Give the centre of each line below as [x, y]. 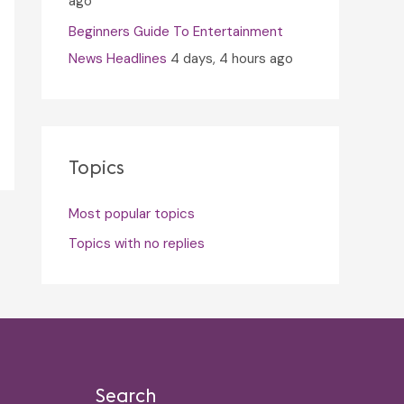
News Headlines [118, 58]
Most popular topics [132, 213]
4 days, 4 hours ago [232, 58]
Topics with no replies [137, 244]
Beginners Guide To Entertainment [176, 31]
